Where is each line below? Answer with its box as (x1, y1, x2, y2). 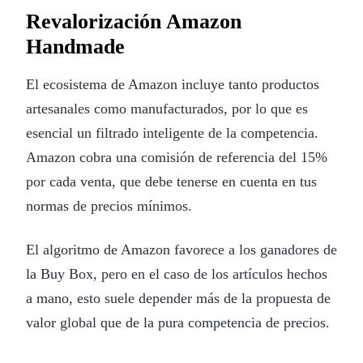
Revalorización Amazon (26, 9, 241, 33)
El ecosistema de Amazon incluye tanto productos (26, 75, 319, 92)
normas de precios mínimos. (26, 197, 192, 214)
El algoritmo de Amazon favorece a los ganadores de (26, 241, 337, 258)
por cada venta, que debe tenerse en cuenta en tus (26, 173, 317, 190)
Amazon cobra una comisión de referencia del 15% (26, 148, 327, 165)
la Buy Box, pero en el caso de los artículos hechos (26, 265, 327, 282)
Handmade (26, 34, 125, 58)
